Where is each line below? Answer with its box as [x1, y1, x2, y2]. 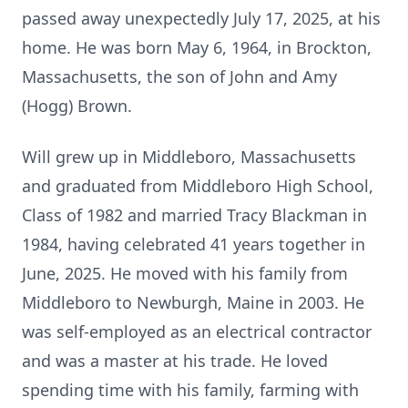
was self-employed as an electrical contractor [22, 321, 372, 342]
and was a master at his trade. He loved [22, 350, 328, 372]
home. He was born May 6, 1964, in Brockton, [22, 36, 372, 58]
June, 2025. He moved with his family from [22, 262, 348, 284]
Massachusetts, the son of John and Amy [22, 66, 337, 87]
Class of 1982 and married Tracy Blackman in [22, 204, 367, 226]
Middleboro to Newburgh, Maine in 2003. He [22, 291, 364, 313]
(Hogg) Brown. [22, 95, 132, 117]
